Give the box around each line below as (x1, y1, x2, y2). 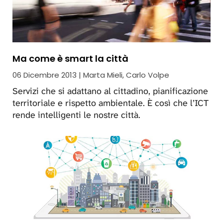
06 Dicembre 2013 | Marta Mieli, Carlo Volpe (12, 69, 169, 80)
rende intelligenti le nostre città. (12, 109, 140, 121)
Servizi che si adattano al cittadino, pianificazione (12, 85, 208, 97)
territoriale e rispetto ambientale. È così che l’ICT (12, 97, 209, 109)
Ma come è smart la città (12, 52, 128, 65)
